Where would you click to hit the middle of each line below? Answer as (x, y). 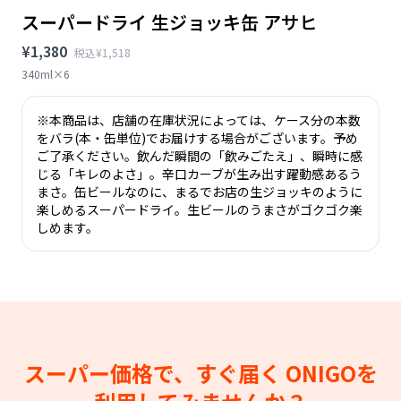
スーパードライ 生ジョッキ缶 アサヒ (169, 21)
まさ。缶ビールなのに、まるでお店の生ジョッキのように (200, 191)
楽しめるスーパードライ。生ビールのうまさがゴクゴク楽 (200, 209)
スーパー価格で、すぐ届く (154, 372)
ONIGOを (331, 372)
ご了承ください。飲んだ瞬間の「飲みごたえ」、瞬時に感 (200, 155)
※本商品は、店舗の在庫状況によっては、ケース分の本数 (199, 119)
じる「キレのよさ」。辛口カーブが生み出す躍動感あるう (199, 173)
